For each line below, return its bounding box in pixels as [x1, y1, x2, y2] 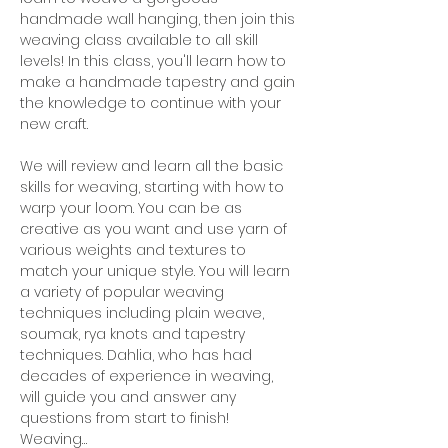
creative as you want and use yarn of [20, 219, 291, 240]
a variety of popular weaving [20, 282, 228, 303]
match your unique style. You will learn [20, 261, 294, 282]
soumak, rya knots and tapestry [20, 324, 249, 345]
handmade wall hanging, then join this [20, 9, 299, 30]
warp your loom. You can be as [20, 198, 246, 219]
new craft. [20, 114, 88, 135]
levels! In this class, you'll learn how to [20, 51, 290, 72]
